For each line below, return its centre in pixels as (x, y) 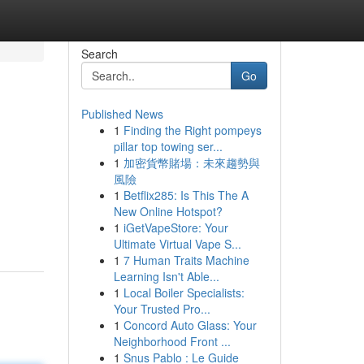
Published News (122, 114)
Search (99, 54)
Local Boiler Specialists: (184, 292)
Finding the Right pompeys (192, 130)
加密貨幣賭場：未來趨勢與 (191, 162)
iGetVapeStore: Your (175, 227)
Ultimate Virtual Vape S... (177, 244)
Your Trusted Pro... (162, 309)
